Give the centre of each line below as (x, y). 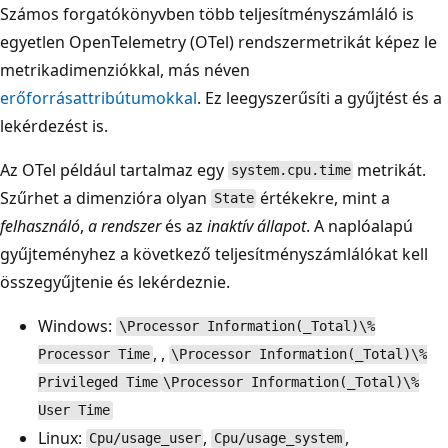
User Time (74, 410)
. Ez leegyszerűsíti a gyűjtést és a (319, 97)
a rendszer (124, 225)
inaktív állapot (256, 225)
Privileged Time (98, 382)
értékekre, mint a (323, 197)
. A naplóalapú (359, 225)
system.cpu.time (290, 170)
